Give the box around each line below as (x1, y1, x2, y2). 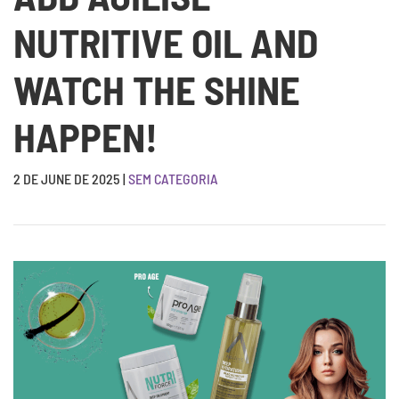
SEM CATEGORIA (128, 170, 218, 188)
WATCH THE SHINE (13, 65, 300, 114)
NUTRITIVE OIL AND (13, 18, 318, 67)
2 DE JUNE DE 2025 (13, 170, 120, 188)
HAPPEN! (13, 112, 158, 161)
